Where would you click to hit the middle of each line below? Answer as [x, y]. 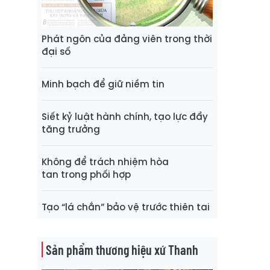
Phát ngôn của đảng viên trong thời [127, 39]
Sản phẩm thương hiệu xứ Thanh [122, 249]
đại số [56, 51]
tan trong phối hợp [86, 174]
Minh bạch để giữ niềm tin [103, 84]
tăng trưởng [71, 129]
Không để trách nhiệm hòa [105, 162]
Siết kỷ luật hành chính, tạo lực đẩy [125, 116]
